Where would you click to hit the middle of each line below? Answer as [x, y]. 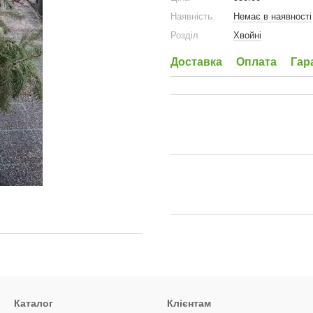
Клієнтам [189, 303]
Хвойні [247, 35]
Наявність [191, 16]
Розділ [184, 35]
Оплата [256, 62]
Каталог [34, 303]
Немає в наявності [272, 16]
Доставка [196, 62]
